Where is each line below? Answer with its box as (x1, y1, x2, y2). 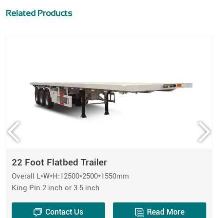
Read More (147, 207, 185, 217)
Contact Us (45, 207, 84, 217)
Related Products (5, 8, 72, 18)
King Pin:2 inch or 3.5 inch (11, 183, 100, 193)
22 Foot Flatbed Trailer (11, 157, 107, 168)
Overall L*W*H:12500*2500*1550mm (11, 172, 129, 181)
